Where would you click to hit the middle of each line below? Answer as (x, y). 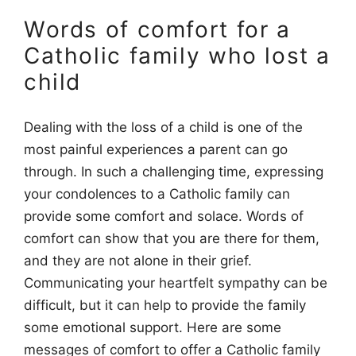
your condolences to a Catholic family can (157, 193)
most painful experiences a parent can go (156, 149)
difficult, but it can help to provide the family (165, 305)
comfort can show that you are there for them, (172, 238)
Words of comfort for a (157, 30)
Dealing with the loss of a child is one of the (163, 127)
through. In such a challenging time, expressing (174, 171)
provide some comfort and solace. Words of (164, 216)
